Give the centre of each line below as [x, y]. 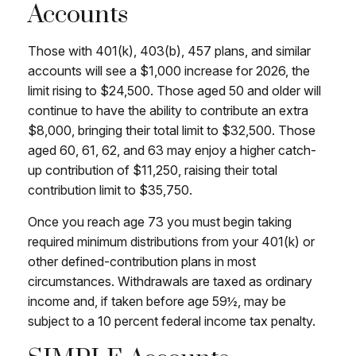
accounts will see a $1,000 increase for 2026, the [169, 71]
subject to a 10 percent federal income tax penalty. [172, 321]
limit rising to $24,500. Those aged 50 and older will [174, 91]
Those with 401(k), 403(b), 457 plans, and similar [169, 51]
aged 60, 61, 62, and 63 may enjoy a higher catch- [172, 150]
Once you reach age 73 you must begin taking [160, 222]
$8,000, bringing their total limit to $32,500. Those [172, 130]
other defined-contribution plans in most [142, 261]
